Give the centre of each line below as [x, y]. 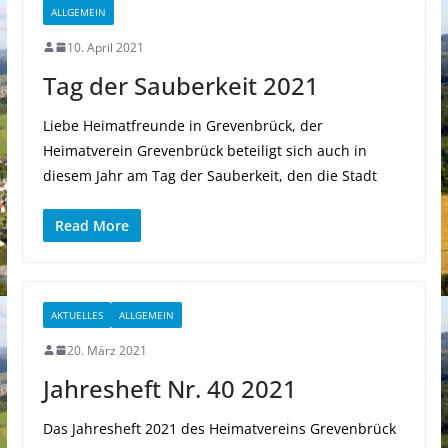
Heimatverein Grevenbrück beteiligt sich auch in [204, 150]
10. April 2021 [105, 47]
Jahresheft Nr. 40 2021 [169, 388]
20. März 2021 [106, 350]
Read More [91, 225]
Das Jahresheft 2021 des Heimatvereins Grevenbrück [219, 428]
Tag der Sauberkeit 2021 [180, 85]
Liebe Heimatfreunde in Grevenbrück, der [182, 125]
